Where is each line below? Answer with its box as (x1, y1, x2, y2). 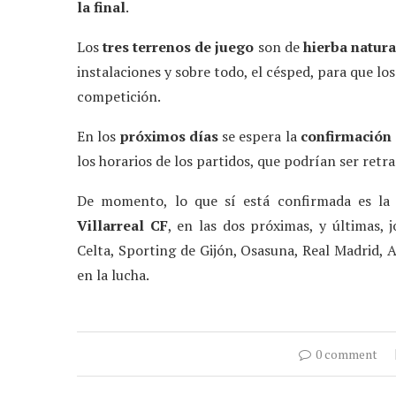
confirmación (300, 126, 392, 147)
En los (77, 126, 120, 147)
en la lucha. (77, 265, 149, 286)
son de (254, 37, 303, 57)
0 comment (316, 346, 377, 363)
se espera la (217, 126, 301, 147)
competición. (77, 87, 161, 107)
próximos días (119, 126, 218, 147)
